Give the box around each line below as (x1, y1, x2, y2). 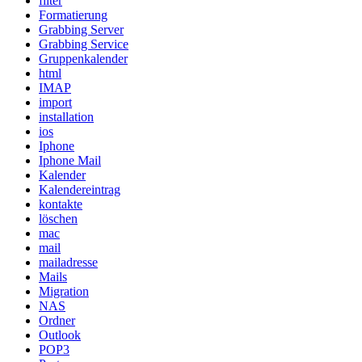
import (39, 95, 72, 109)
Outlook (39, 327, 81, 342)
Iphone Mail (39, 153, 101, 167)
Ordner (39, 313, 75, 327)
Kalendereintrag (39, 182, 120, 196)
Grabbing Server (39, 22, 124, 36)
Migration (39, 284, 89, 298)
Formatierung (39, 7, 107, 22)
